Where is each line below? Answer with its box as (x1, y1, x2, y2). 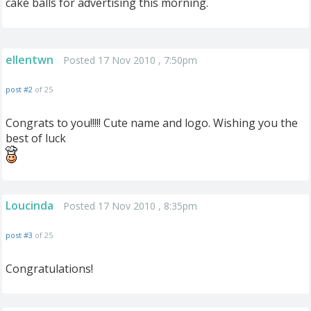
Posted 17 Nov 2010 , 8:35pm (63, 199, 197, 212)
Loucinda (6, 198, 53, 213)
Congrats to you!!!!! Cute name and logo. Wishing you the (6, 115, 298, 131)
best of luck (6, 131, 66, 146)
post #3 (6, 230, 33, 240)
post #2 (6, 84, 33, 94)
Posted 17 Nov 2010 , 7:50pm (63, 53, 197, 67)
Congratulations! (6, 261, 93, 276)
